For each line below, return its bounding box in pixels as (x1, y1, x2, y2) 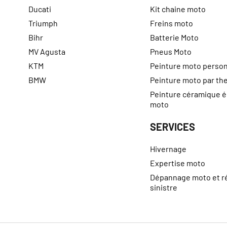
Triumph (28, 18, 58, 28)
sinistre (149, 182, 177, 193)
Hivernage (149, 144, 186, 154)
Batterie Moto (149, 32, 199, 43)
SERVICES (149, 121, 195, 133)
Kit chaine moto (149, 4, 206, 14)
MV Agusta (28, 47, 66, 57)
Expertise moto (149, 158, 205, 168)
